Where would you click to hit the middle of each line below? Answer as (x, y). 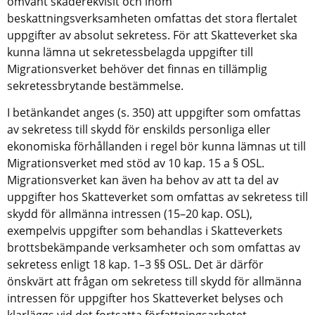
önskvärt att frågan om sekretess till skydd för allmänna (154, 281)
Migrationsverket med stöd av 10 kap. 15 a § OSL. (136, 163)
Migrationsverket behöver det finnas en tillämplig (137, 69)
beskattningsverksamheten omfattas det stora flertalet (152, 18)
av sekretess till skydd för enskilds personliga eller (139, 129)
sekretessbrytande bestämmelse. (95, 85)
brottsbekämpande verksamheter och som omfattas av (154, 247)
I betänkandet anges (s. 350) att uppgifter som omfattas (154, 112)
